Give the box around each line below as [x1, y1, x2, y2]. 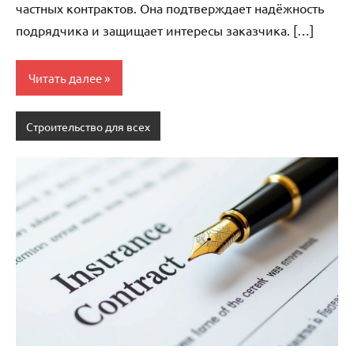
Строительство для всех [25, 119, 150, 134]
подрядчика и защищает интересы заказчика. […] [16, 22, 314, 39]
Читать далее [28, 70, 102, 85]
